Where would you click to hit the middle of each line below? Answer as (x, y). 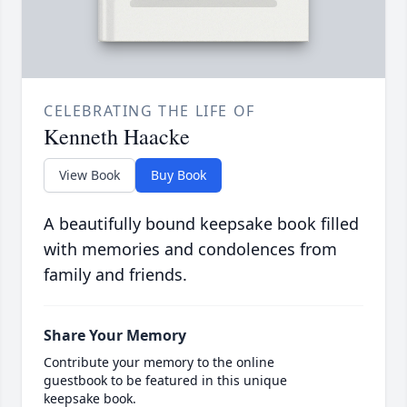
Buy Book (179, 174)
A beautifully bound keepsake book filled (201, 223)
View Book (89, 174)
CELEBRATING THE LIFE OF (149, 110)
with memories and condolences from (190, 248)
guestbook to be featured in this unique (165, 380)
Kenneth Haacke (117, 136)
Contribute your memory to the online (159, 362)
